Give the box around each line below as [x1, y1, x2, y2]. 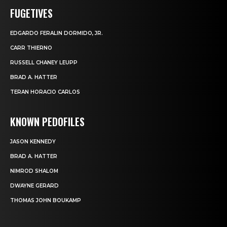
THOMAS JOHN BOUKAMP [10, 197, 81, 204]
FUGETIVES [10, 6, 53, 21]
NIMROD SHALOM [10, 168, 58, 175]
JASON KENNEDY [10, 138, 56, 145]
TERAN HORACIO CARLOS [10, 89, 80, 96]
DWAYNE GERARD [10, 182, 59, 190]
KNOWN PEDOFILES [10, 114, 85, 130]
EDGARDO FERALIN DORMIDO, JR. [10, 30, 103, 37]
